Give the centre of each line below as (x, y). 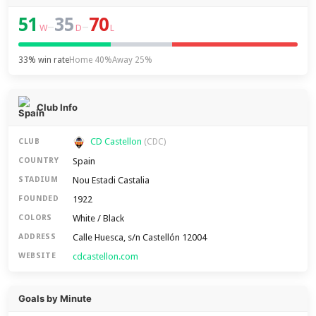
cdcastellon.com (106, 256)
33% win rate (44, 60)
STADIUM (38, 180)
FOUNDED (39, 199)
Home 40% (91, 60)
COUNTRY (39, 161)
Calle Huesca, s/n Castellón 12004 (140, 237)
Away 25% (133, 60)
